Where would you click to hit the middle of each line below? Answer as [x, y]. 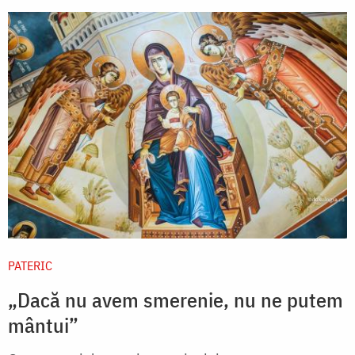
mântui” [43, 324]
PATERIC [30, 265]
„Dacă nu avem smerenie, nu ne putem [176, 299]
